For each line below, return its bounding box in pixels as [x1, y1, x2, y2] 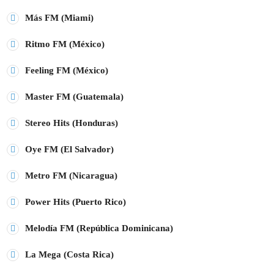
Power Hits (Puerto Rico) [25, 196, 126, 207]
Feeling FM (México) [25, 65, 108, 75]
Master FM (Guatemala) [25, 91, 124, 102]
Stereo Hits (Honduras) [25, 117, 118, 128]
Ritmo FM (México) [25, 39, 105, 49]
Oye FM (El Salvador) [25, 144, 114, 154]
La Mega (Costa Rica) [25, 249, 114, 259]
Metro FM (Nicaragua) [25, 170, 117, 180]
